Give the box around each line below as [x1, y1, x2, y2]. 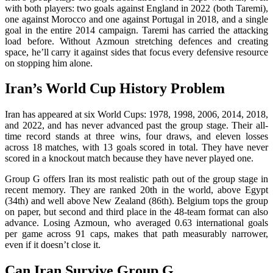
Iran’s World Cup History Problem [5, 80, 225, 97]
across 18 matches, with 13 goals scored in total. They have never [5, 142, 268, 153]
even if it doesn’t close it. [5, 239, 103, 250]
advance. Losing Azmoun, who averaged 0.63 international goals [5, 218, 268, 229]
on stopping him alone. [5, 57, 95, 68]
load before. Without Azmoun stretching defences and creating [5, 35, 268, 46]
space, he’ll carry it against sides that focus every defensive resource [5, 46, 268, 57]
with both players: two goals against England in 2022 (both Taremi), [5, 2, 268, 13]
